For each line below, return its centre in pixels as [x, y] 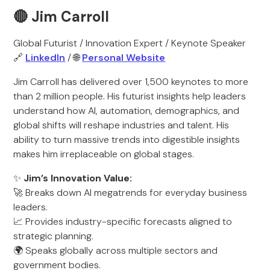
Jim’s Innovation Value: [78, 178]
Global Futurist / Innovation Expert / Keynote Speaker [130, 43]
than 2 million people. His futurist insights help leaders [130, 96]
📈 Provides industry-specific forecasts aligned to [123, 221]
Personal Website [124, 58]
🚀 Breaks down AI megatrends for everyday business [130, 193]
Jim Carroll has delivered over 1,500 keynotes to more [131, 82]
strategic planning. [54, 236]
